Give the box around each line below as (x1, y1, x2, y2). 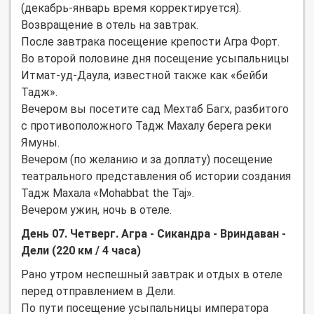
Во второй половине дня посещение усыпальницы (21, 51, 289, 65)
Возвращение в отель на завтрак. (21, 18, 198, 32)
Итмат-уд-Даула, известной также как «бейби (21, 68, 268, 82)
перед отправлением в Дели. (21, 284, 175, 298)
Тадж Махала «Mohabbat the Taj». (21, 186, 194, 200)
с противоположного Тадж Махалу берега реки (21, 118, 271, 132)
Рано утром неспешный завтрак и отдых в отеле (21, 267, 282, 281)
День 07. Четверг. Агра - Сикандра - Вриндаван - (21, 226, 286, 240)
